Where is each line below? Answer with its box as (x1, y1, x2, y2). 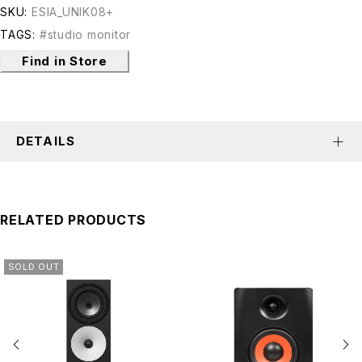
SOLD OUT (7, 261, 60, 273)
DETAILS (16, 133, 75, 149)
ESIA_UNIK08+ (32, 5, 114, 19)
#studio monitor (39, 27, 131, 42)
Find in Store (22, 53, 107, 69)
